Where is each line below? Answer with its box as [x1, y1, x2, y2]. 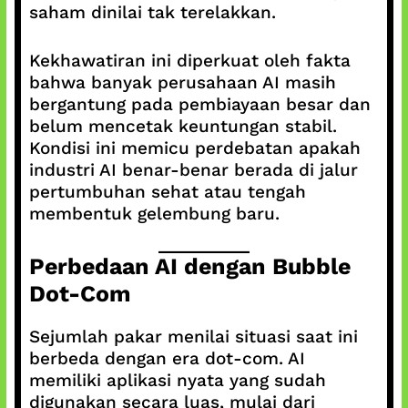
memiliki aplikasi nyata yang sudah [28, 370, 326, 391]
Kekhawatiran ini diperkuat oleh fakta [28, 49, 351, 71]
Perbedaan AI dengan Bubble [28, 253, 351, 280]
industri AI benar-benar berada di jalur [28, 158, 358, 180]
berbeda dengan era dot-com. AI [28, 348, 305, 369]
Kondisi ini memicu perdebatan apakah [28, 137, 361, 158]
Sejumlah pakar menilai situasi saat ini [28, 326, 358, 347]
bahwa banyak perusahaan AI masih [28, 71, 336, 93]
